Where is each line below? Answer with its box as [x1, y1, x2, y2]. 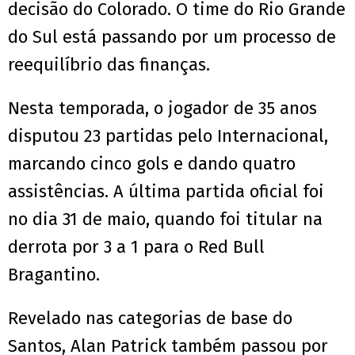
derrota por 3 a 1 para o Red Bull [8, 236, 265, 258]
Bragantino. [8, 264, 100, 286]
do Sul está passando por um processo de [8, 26, 336, 48]
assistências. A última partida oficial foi [8, 181, 324, 203]
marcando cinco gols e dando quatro [8, 153, 296, 175]
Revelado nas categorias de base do [8, 307, 292, 330]
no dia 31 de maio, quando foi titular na [8, 208, 323, 231]
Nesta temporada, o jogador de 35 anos [8, 97, 317, 120]
